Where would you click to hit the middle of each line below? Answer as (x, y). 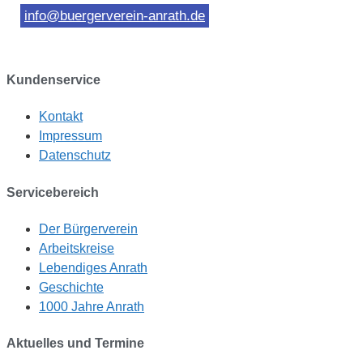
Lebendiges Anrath (93, 267)
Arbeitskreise (77, 248)
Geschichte (71, 287)
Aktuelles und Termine (75, 344)
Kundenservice (53, 80)
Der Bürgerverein (88, 228)
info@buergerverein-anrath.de (115, 15)
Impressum (70, 136)
